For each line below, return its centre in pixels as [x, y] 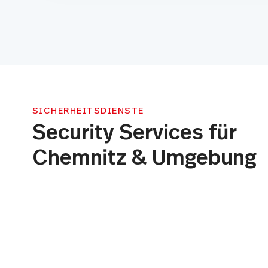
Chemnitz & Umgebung [144, 158]
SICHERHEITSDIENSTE [88, 111]
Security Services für [134, 133]
